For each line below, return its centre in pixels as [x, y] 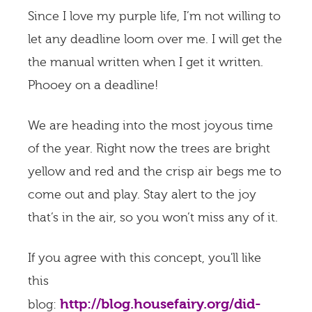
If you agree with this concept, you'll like [145, 258]
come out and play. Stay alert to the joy [142, 195]
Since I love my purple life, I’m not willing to [154, 16]
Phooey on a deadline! [93, 85]
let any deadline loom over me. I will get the [155, 39]
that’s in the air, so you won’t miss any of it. [153, 218]
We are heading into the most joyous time [150, 126]
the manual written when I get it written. [146, 62]
